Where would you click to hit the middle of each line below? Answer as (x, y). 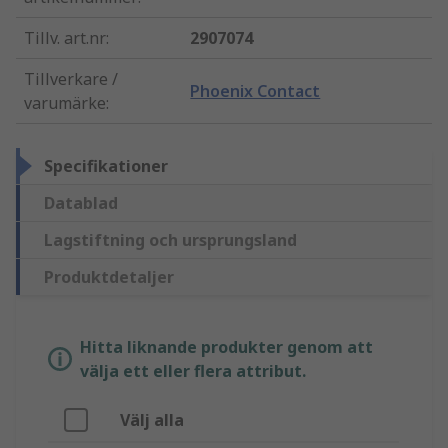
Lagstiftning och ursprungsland (170, 240)
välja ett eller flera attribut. (193, 371)
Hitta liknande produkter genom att (226, 347)
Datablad (81, 203)
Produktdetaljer (109, 277)
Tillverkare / (71, 79)
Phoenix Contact (255, 91)
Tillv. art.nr (65, 38)
